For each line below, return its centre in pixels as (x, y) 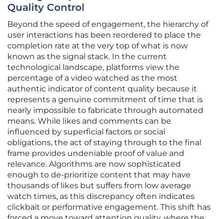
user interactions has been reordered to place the (104, 35)
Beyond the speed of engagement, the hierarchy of (108, 24)
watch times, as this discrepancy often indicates (101, 197)
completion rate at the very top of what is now (98, 46)
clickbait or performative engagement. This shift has (109, 207)
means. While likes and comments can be (89, 121)
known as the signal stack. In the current (87, 57)
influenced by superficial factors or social (86, 132)
